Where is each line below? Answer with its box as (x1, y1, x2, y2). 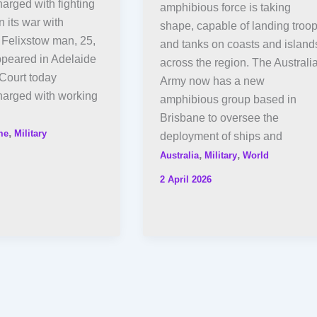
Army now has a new (159, 75, 265, 88)
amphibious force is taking (159, 1, 291, 14)
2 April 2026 (159, 174, 212, 185)
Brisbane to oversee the (159, 112, 279, 125)
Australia (159, 150, 199, 161)
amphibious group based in (159, 93, 296, 106)
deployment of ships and (159, 130, 282, 143)
